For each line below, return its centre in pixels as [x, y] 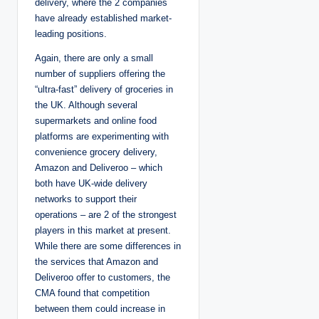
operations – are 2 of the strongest [106, 215]
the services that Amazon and [96, 262]
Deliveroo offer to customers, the [103, 278]
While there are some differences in [108, 246]
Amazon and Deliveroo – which [99, 168]
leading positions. [71, 34]
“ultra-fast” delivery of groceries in [104, 90]
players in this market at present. [103, 231]
